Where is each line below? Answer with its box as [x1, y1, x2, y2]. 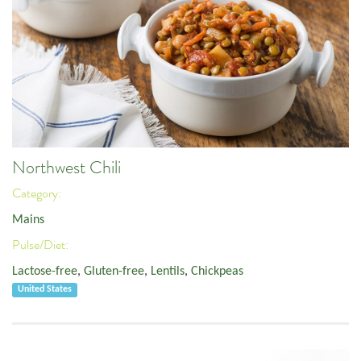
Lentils [151, 264, 185, 278]
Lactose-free [12, 264, 77, 278]
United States [18, 284, 73, 295]
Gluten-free [84, 264, 144, 278]
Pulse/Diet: [12, 237, 71, 254]
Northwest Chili [12, 156, 121, 179]
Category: [12, 185, 64, 202]
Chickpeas [191, 264, 243, 278]
